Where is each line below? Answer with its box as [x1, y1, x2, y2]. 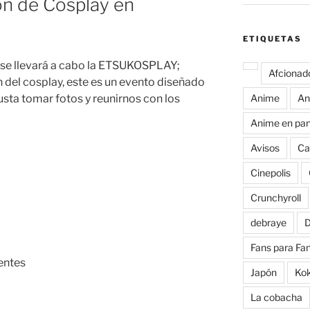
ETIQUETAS [242, 33, 302, 44]
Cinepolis [250, 166, 291, 179]
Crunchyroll [250, 191, 301, 203]
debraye [250, 216, 286, 228]
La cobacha [250, 291, 302, 303]
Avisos [250, 141, 280, 154]
